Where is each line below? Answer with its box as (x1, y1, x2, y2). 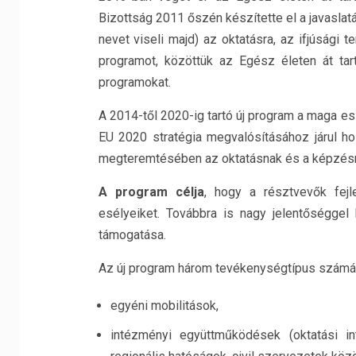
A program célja (98, 184, 204, 199)
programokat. (98, 75, 171, 90)
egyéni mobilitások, (110, 298, 219, 313)
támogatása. (98, 227, 166, 242)
